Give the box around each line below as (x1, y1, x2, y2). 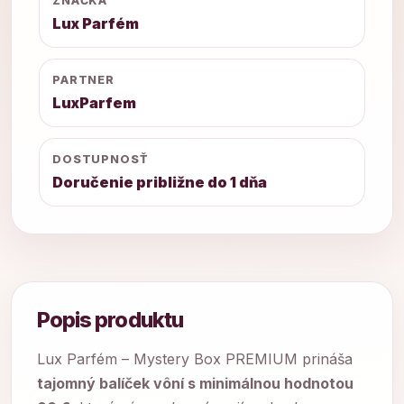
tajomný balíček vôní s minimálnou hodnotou (37, 374, 353, 392)
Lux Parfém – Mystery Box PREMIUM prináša (37, 350, 353, 368)
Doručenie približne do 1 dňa (52, 173, 267, 191)
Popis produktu (37, 307, 183, 333)
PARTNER (52, 73, 115, 87)
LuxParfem (52, 94, 136, 112)
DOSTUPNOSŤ (52, 152, 148, 166)
